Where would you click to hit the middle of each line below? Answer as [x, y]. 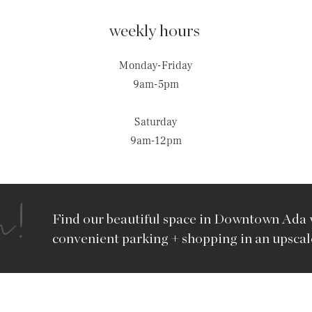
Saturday [156, 122]
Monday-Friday [156, 65]
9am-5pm [156, 84]
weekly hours [156, 31]
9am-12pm [156, 141]
